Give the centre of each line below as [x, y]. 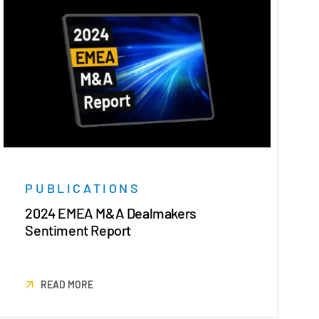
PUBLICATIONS [83, 188]
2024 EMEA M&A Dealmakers [111, 213]
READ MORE [67, 285]
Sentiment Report [78, 230]
